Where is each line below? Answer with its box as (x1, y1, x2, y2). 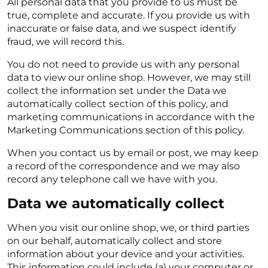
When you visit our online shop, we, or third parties (7, 222, 249, 233)
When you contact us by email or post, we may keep (7, 147, 258, 159)
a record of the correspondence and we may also (7, 160, 240, 172)
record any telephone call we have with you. (7, 173, 217, 185)
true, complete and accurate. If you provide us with (7, 10, 250, 21)
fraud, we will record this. (7, 36, 124, 47)
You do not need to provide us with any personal (7, 59, 239, 70)
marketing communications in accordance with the (7, 111, 255, 123)
